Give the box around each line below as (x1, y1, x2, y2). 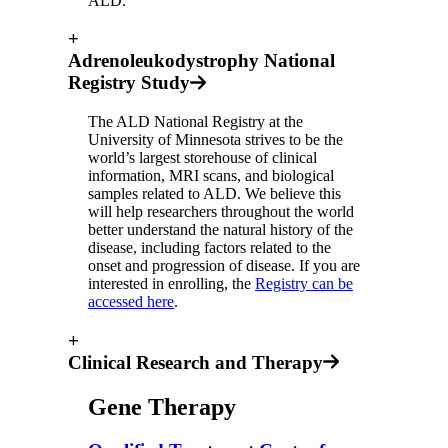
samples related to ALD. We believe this (88, 184, 341, 202)
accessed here (88, 292, 174, 310)
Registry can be (255, 274, 353, 292)
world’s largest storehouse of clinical (88, 148, 317, 166)
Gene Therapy (88, 393, 236, 420)
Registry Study (68, 72, 190, 94)
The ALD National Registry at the (88, 112, 303, 130)
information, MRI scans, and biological (88, 166, 334, 184)
